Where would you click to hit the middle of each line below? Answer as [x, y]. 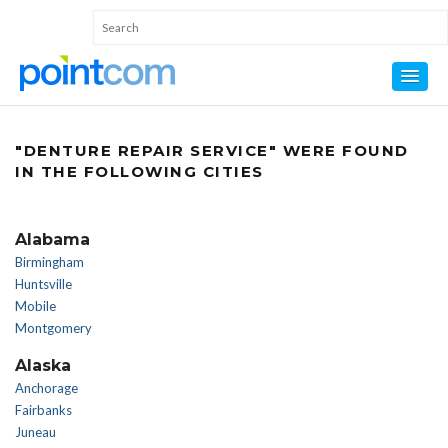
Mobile [35, 306]
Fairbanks [43, 410]
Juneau [35, 432]
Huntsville [43, 284]
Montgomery [53, 328]
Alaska [43, 365]
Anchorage [46, 388]
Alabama [52, 239]
